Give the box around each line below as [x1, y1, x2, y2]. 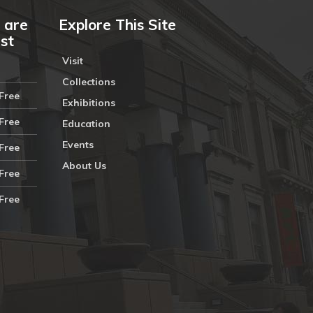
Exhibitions [61, 96, 115, 109]
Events [61, 138, 94, 151]
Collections [61, 75, 115, 88]
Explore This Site [58, 15, 176, 34]
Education [61, 117, 110, 130]
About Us [61, 159, 106, 172]
